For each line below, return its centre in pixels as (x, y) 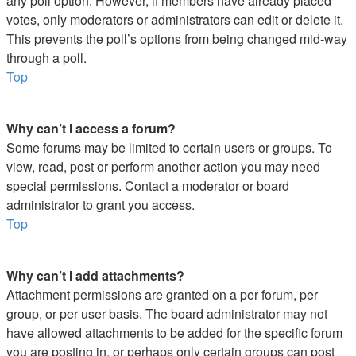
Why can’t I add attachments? (95, 275)
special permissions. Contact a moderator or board (148, 186)
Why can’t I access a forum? (91, 128)
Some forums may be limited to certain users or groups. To (169, 147)
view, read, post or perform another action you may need (163, 166)
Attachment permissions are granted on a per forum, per (162, 294)
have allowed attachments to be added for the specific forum (174, 333)
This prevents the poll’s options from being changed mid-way (177, 39)
